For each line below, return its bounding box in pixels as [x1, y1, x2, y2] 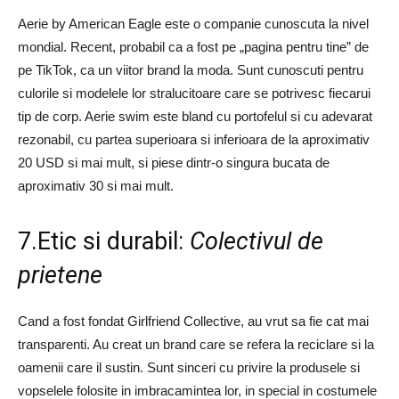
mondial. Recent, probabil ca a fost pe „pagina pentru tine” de [18, 39, 369, 54]
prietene [18, 261, 102, 289]
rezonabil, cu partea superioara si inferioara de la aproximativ [18, 132, 370, 147]
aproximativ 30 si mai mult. [18, 178, 174, 193]
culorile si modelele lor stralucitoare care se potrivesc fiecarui [18, 85, 370, 101]
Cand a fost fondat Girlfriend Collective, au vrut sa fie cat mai [18, 313, 369, 329]
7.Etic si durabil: [18, 227, 190, 256]
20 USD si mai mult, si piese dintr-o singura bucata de [18, 155, 330, 170]
